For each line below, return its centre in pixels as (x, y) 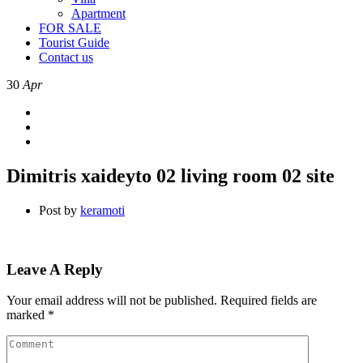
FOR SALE (70, 28)
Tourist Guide (74, 43)
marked (27, 315)
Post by (58, 210)
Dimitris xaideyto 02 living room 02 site (171, 175)
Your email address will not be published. (112, 301)
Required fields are (269, 301)
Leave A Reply (55, 269)
